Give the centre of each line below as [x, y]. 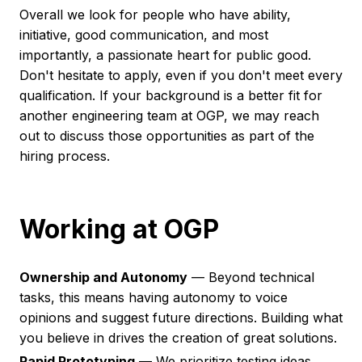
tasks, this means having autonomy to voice [154, 298]
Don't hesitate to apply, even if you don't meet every [181, 75]
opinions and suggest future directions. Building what [181, 318]
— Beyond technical [251, 278]
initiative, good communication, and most [144, 34]
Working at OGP [119, 229]
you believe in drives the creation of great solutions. [178, 338]
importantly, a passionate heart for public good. [165, 55]
